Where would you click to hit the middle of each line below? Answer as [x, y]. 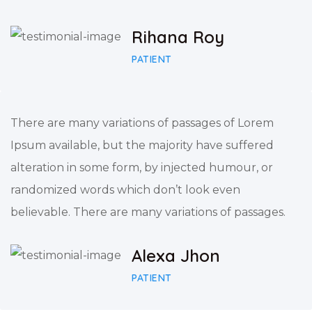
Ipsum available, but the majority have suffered [142, 145]
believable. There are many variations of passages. [148, 212]
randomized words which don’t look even [125, 189]
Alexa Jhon [176, 255]
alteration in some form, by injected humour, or [142, 167]
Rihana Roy [178, 37]
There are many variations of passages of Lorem [142, 123]
